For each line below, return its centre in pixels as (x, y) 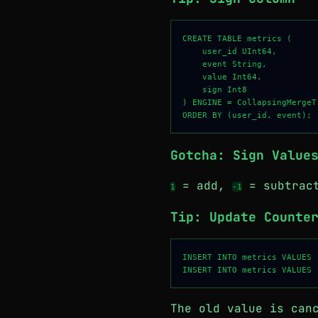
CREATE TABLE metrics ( (237, 38)
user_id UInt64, (230, 51)
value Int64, (222, 77)
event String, (225, 64)
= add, (204, 186)
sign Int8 (215, 89)
